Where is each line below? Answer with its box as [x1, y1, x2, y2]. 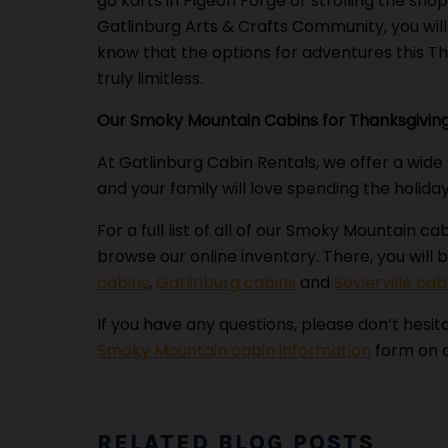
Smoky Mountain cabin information [97, 339, 371, 362]
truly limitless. [97, 67, 203, 90]
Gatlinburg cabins [156, 271, 296, 294]
